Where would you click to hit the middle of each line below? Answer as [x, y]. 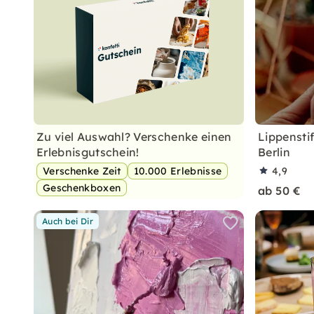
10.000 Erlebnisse [178, 171]
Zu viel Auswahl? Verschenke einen [134, 137]
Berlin [274, 152]
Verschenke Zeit [82, 171]
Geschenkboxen [82, 188]
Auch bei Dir [68, 221]
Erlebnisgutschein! [88, 152]
